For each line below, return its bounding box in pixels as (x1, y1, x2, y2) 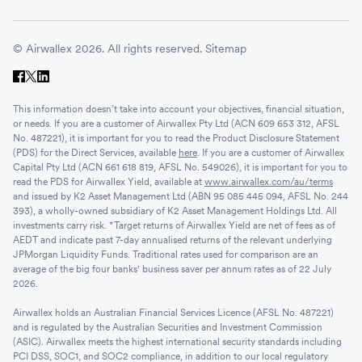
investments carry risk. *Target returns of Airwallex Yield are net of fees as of (13, 218, 335, 231)
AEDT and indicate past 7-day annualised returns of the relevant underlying (13, 233, 332, 246)
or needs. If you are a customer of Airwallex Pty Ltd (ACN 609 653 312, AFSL (13, 116, 339, 129)
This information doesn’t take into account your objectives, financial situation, (13, 102, 344, 115)
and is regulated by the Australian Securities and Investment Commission (13, 320, 322, 333)
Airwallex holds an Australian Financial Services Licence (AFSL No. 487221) (13, 305, 334, 318)
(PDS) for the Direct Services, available (13, 145, 179, 158)
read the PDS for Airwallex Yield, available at (13, 175, 204, 187)
